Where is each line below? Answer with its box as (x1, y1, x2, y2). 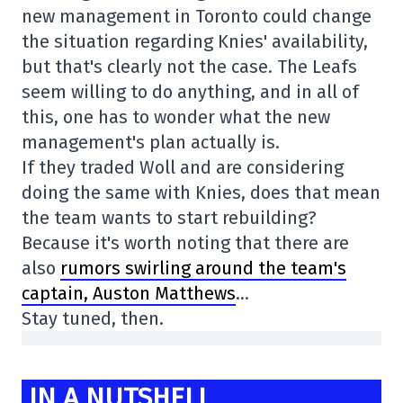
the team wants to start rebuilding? (22, 207, 317, 228)
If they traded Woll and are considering (22, 157, 344, 178)
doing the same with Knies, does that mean (22, 182, 381, 203)
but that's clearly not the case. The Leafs (22, 56, 357, 77)
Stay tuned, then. (22, 308, 164, 329)
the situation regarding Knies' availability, (22, 31, 368, 52)
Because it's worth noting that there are (22, 232, 349, 254)
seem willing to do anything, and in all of (22, 81, 359, 103)
